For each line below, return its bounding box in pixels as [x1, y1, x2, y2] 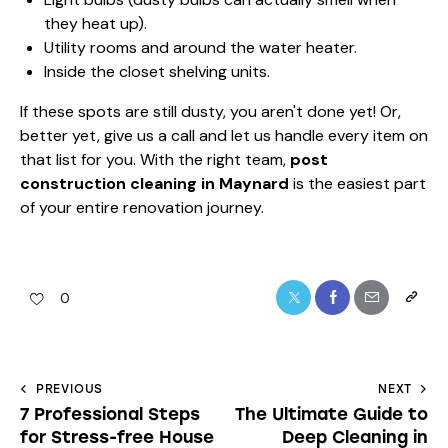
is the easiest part [289, 172, 426, 194]
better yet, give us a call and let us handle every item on [20, 124, 428, 146]
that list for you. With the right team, [20, 148, 290, 170]
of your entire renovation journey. [20, 196, 264, 218]
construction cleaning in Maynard [20, 172, 289, 194]
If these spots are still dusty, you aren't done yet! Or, [20, 100, 401, 122]
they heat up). [44, 12, 147, 34]
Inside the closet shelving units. [44, 60, 270, 82]
